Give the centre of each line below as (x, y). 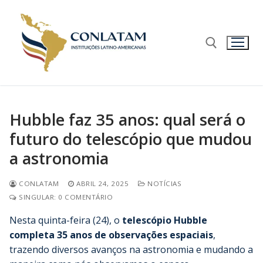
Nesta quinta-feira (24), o (66, 220)
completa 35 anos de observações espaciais (111, 235)
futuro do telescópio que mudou (131, 139)
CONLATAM (38, 183)
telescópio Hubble (165, 220)
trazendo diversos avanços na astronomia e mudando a (131, 249)
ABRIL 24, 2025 (102, 183)
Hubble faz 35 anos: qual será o (127, 119)
